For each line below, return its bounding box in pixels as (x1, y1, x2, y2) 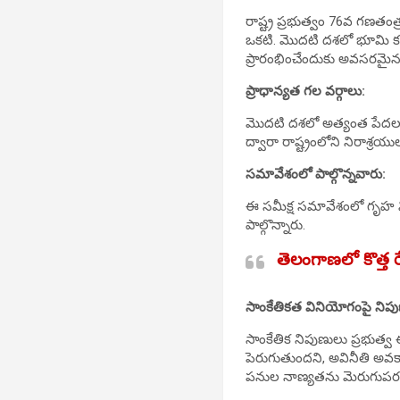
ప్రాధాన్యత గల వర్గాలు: (246, 82, 366, 99)
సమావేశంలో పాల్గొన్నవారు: (246, 165, 387, 182)
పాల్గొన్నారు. (246, 216, 306, 233)
